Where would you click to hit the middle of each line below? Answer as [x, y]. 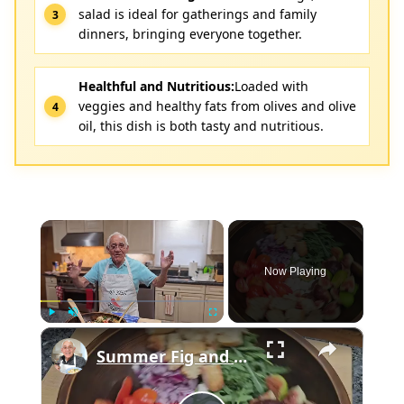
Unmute [85, 331]
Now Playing [296, 271]
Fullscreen [229, 331]
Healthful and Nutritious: [156, 86]
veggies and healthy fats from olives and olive [217, 106]
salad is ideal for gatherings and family [197, 14]
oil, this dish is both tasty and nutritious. [201, 126]
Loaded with [271, 86]
